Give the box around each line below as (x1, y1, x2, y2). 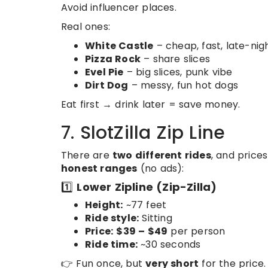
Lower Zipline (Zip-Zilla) (77, 179, 217, 195)
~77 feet (123, 198, 167, 212)
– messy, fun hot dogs (128, 78, 239, 93)
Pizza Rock (85, 52, 141, 66)
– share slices (141, 52, 210, 66)
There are (61, 148, 112, 163)
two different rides (112, 148, 211, 163)
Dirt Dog (85, 78, 129, 93)
